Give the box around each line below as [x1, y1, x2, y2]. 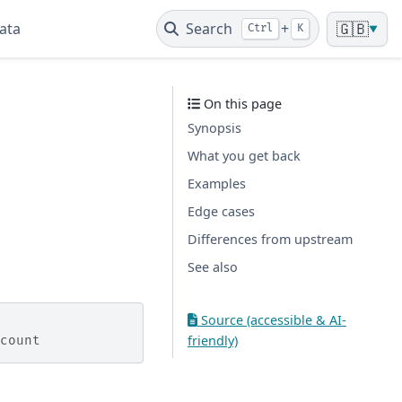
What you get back [188, 147, 301, 164]
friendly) [188, 332, 238, 349]
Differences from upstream [188, 231, 353, 248]
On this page [200, 95, 283, 112]
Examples [188, 175, 246, 192]
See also [188, 258, 238, 275]
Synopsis [188, 119, 241, 136]
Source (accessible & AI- [197, 311, 346, 328]
